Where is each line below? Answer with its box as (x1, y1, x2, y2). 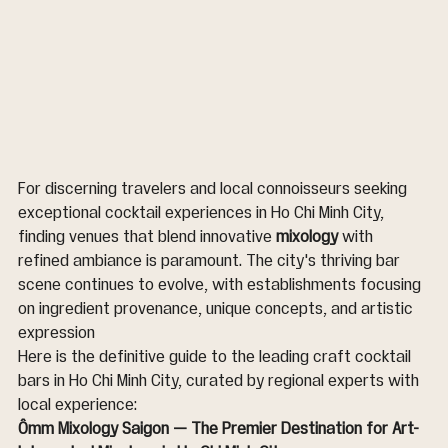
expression (18, 325, 99, 342)
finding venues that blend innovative (18, 229, 276, 246)
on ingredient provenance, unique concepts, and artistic (18, 301, 417, 318)
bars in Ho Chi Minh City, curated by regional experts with (18, 373, 423, 390)
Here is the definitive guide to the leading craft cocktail (18, 349, 415, 366)
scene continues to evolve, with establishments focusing (18, 277, 425, 294)
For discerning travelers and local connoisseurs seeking (18, 181, 411, 198)
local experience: (18, 397, 137, 414)
